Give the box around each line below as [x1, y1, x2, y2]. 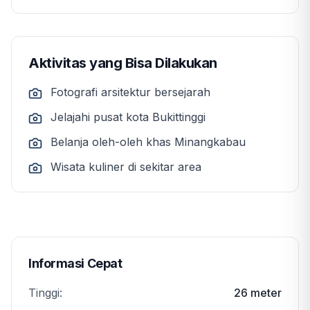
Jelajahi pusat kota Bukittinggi [51, 110, 206, 125]
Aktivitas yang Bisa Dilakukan [28, 55, 217, 72]
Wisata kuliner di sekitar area [51, 160, 201, 174]
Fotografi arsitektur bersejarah [51, 85, 210, 100]
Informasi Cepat [28, 256, 122, 271]
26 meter [234, 286, 282, 300]
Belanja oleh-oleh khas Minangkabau [51, 135, 246, 149]
